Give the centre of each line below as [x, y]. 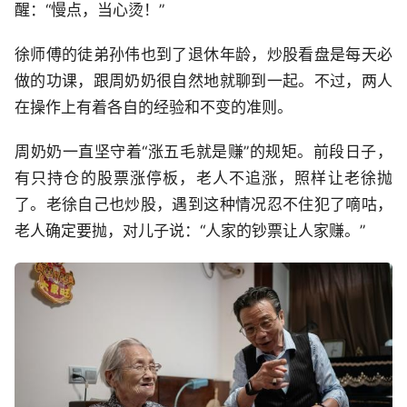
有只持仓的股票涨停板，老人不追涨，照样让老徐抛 [203, 179]
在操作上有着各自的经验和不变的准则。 [154, 108]
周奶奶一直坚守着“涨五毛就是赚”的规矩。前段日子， [203, 152]
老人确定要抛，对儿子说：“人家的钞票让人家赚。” [190, 231]
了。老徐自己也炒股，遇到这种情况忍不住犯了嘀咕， [203, 205]
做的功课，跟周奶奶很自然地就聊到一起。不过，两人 [203, 81]
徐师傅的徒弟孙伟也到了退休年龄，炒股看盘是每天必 [203, 55]
